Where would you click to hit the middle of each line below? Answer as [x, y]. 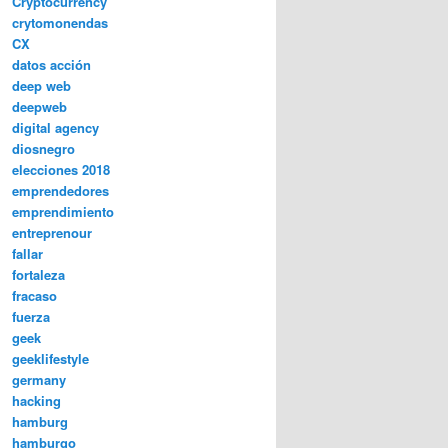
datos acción [51, 65]
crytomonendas [60, 23]
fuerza [31, 317]
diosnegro [43, 149]
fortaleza [38, 275]
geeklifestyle [50, 359]
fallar [27, 254]
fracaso [34, 296]
